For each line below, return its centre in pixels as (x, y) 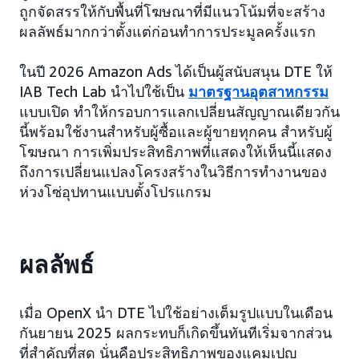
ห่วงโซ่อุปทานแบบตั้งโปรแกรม (115, 192)
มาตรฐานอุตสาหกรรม (258, 91)
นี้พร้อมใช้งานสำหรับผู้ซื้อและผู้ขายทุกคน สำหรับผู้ (176, 131)
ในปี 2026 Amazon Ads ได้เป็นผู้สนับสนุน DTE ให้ (176, 71)
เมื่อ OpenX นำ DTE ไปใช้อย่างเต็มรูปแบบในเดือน (176, 313)
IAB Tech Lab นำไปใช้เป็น (104, 91)
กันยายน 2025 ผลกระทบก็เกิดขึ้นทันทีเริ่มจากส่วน (175, 333)
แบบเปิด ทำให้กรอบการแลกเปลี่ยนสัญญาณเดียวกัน (179, 111)
